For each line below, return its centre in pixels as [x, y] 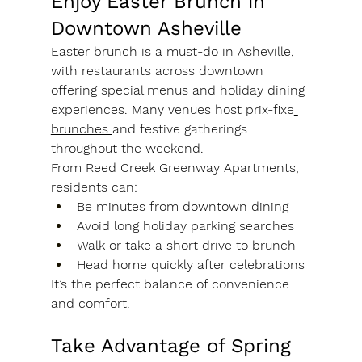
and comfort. [90, 304]
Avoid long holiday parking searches [185, 226]
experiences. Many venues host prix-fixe [172, 110]
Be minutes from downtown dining [182, 207]
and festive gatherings [181, 129]
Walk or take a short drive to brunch [186, 246]
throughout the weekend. [127, 149]
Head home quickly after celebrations [190, 265]
